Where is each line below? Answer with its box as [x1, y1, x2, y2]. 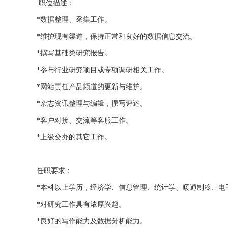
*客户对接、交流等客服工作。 [37, 117, 133, 125]
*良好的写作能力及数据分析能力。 [37, 217, 147, 225]
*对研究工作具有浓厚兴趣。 [37, 201, 126, 209]
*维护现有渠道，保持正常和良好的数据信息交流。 [37, 33, 197, 41]
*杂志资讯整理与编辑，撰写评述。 [37, 100, 147, 108]
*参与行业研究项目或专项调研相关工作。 [37, 66, 168, 74]
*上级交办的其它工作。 [37, 133, 111, 141]
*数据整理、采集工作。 [37, 16, 111, 24]
